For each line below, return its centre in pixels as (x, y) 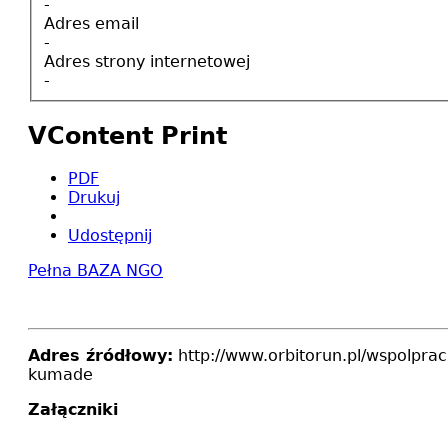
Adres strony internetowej (147, 61)
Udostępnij (110, 236)
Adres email (91, 23)
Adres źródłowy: (100, 356)
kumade (60, 375)
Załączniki (73, 410)
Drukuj (94, 198)
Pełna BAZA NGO (95, 271)
